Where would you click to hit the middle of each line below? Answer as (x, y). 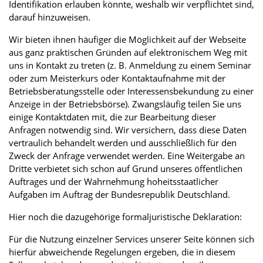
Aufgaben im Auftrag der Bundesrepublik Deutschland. (121, 194)
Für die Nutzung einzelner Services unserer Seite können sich (131, 239)
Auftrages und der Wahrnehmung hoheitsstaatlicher (114, 181)
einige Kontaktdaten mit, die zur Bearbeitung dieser (112, 117)
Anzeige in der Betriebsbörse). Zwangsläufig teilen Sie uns (125, 104)
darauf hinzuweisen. (52, 17)
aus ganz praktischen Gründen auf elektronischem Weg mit (128, 52)
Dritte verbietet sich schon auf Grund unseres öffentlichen (126, 168)
